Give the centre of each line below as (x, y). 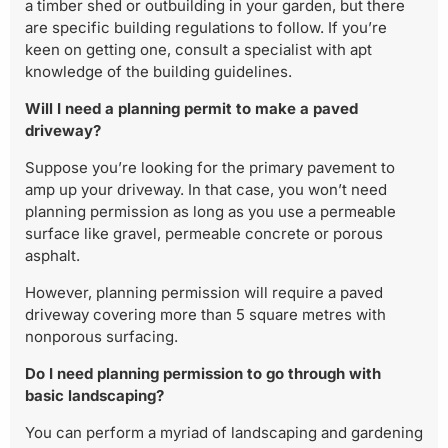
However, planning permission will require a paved (204, 293)
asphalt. (52, 256)
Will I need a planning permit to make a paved (191, 109)
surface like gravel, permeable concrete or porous (204, 234)
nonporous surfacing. (101, 337)
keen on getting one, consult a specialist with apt (198, 50)
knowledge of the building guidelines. (158, 72)
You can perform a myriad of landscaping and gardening (224, 433)
